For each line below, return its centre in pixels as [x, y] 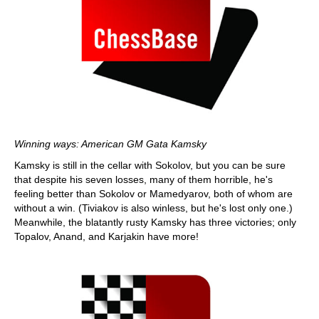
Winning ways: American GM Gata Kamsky [110, 144]
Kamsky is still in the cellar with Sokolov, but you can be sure [150, 165]
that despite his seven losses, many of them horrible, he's [143, 179]
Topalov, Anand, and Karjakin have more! [106, 236]
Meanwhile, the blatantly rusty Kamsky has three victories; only [155, 222]
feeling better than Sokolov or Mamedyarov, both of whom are [153, 194]
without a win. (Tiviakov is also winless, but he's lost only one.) [153, 208]
